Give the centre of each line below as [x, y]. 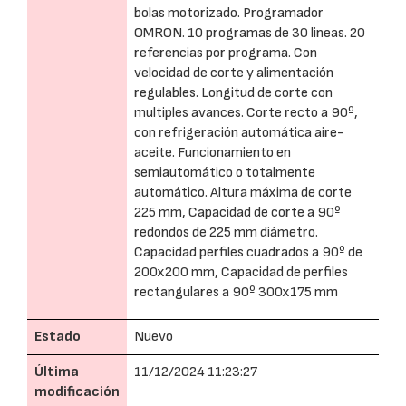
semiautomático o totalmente [225, 173]
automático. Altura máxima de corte [243, 193]
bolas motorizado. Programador [229, 13]
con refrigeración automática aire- [239, 133]
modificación [77, 392]
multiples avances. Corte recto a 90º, [246, 113]
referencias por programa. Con [226, 53]
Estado [58, 337]
